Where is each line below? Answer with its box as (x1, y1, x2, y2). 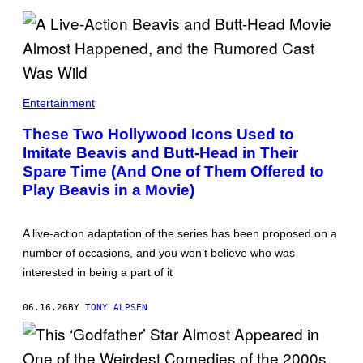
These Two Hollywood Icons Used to (23, 126, 294, 143)
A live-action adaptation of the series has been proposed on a (23, 226, 337, 240)
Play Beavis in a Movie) (23, 181, 194, 199)
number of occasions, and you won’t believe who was (23, 246, 295, 259)
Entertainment (23, 96, 95, 110)
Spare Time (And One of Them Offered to (23, 163, 324, 181)
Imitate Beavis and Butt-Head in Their (23, 144, 298, 162)
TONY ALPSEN (85, 301, 147, 313)
